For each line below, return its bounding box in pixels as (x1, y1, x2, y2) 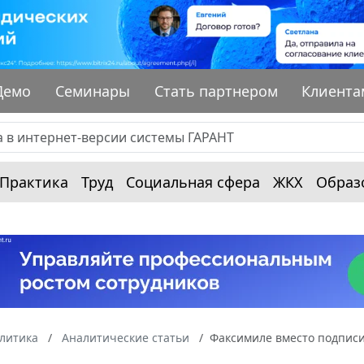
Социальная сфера (126, 171, 260, 192)
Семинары (55, 80, 131, 101)
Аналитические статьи (62, 329, 189, 345)
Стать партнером (154, 80, 278, 101)
